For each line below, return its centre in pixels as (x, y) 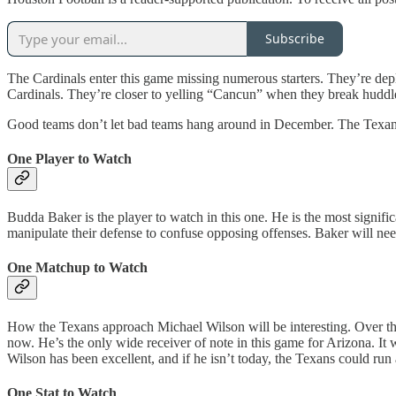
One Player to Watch (69, 158)
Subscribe (295, 39)
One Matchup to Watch (77, 268)
